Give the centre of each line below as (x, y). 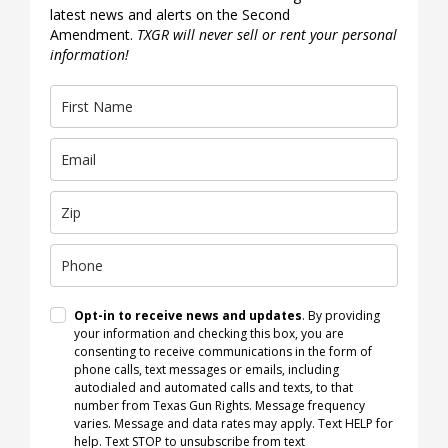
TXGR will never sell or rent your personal (267, 35)
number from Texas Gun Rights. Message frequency (219, 406)
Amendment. (93, 35)
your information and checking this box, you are (209, 334)
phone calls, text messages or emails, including (206, 370)
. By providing (341, 316)
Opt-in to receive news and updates (188, 316)
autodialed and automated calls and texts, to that (213, 388)
